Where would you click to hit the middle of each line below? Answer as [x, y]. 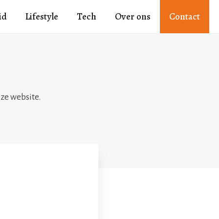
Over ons [133, 17]
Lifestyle [42, 17]
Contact [185, 17]
